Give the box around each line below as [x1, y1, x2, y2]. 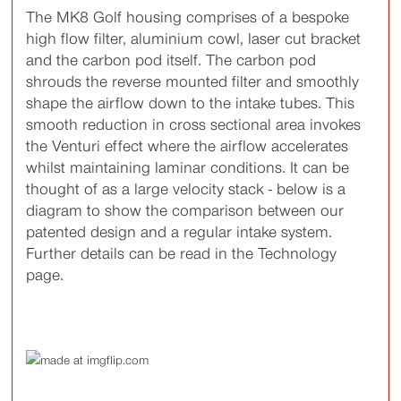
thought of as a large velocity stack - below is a [26, 180, 346, 199]
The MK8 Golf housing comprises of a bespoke [26, 8, 350, 27]
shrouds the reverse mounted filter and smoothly [26, 73, 360, 91]
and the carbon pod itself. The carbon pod [26, 51, 317, 70]
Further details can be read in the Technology [26, 244, 337, 263]
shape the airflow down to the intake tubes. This [26, 94, 355, 113]
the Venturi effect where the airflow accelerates [26, 137, 349, 156]
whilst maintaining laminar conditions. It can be [26, 158, 350, 177]
